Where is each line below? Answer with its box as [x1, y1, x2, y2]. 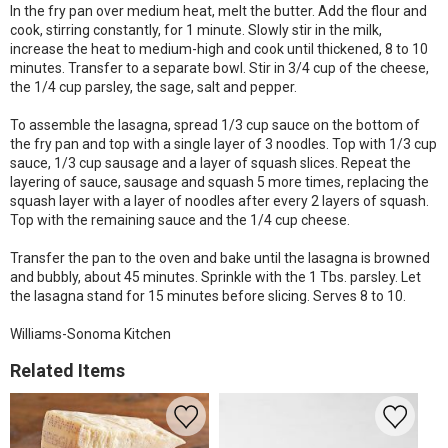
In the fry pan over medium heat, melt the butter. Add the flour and [10, 3, 427, 19]
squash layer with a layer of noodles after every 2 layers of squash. [10, 193, 429, 209]
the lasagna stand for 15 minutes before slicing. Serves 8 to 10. [10, 288, 406, 304]
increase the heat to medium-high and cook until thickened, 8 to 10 [10, 41, 428, 57]
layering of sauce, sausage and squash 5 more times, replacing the [10, 174, 429, 190]
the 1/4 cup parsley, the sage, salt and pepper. [10, 79, 297, 95]
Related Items [10, 360, 125, 381]
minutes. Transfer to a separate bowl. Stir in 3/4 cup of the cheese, [10, 60, 429, 76]
